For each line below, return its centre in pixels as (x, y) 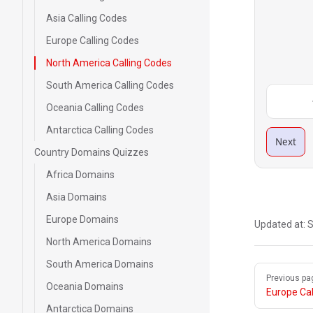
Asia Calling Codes (87, 18)
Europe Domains (82, 219)
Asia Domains (77, 197)
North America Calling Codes (109, 63)
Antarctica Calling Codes (100, 130)
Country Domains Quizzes (92, 152)
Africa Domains (80, 175)
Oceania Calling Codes (95, 108)
